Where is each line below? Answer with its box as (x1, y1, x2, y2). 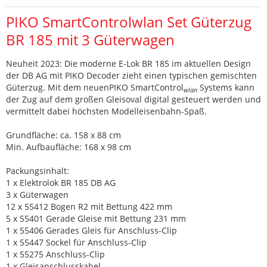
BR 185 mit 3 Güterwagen (6, 30, 175, 50)
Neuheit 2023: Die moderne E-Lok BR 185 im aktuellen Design (6, 58, 251, 70)
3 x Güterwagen (6, 189, 69, 201)
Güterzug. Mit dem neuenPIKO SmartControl (6, 82, 184, 94)
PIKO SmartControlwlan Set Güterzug (6, 12, 252, 32)
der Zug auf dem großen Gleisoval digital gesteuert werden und (6, 94, 261, 105)
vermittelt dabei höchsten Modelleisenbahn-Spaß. (6, 105, 207, 117)
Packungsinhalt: (6, 165, 69, 177)
